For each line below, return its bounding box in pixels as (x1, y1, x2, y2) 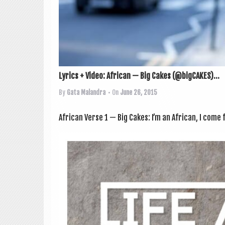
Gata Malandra (67, 88, 105, 97)
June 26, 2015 (120, 88, 157, 97)
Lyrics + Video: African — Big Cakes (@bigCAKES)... (59, 71, 219, 81)
